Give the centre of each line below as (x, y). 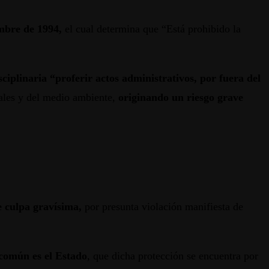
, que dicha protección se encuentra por (173, 256)
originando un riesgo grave (181, 98)
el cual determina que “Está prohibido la (151, 29)
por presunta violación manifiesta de (162, 207)
